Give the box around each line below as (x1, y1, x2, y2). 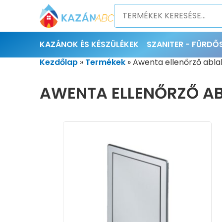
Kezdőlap (40, 56, 78, 68)
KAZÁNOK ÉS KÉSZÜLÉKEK (40, 39, 139, 50)
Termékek (85, 56, 125, 68)
